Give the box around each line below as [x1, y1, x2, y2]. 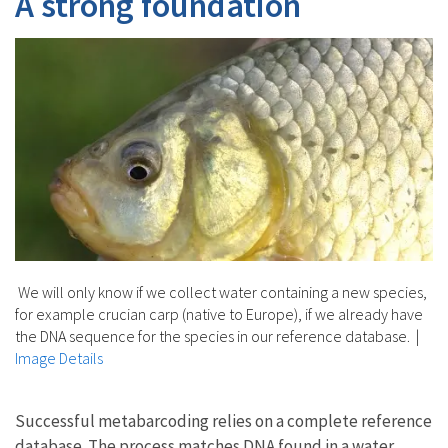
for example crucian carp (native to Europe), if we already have [15, 304, 423, 325]
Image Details [15, 348, 103, 369]
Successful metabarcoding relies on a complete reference [15, 410, 432, 433]
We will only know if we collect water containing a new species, [15, 282, 427, 303]
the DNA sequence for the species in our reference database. [15, 326, 413, 347]
